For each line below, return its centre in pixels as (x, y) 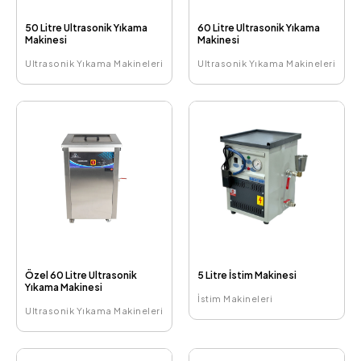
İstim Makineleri (235, 298)
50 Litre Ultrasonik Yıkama (86, 27)
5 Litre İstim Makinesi (247, 275)
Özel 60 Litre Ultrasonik (81, 275)
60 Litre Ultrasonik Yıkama (259, 27)
